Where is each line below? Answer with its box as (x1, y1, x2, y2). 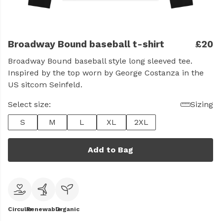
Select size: (8, 100, 51, 109)
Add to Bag (88, 145, 133, 154)
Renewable (26, 206, 61, 213)
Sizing (190, 100, 213, 109)
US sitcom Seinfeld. (8, 80, 82, 89)
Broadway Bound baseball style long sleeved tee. (8, 56, 192, 66)
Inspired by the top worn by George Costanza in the (8, 68, 204, 77)
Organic (55, 206, 79, 213)
